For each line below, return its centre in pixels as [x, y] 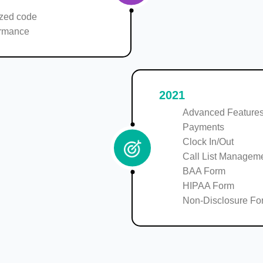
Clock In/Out [208, 142]
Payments [203, 127]
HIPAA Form [208, 186]
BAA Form [204, 171]
